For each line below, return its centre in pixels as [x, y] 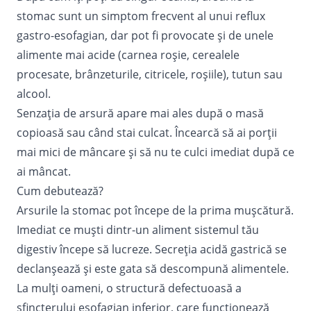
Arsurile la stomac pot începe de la [108, 210]
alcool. [34, 93]
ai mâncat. [44, 171]
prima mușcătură [245, 210]
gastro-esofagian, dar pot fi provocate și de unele [145, 35]
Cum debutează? [60, 191]
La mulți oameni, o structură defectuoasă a [129, 288]
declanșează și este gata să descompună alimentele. [153, 268]
